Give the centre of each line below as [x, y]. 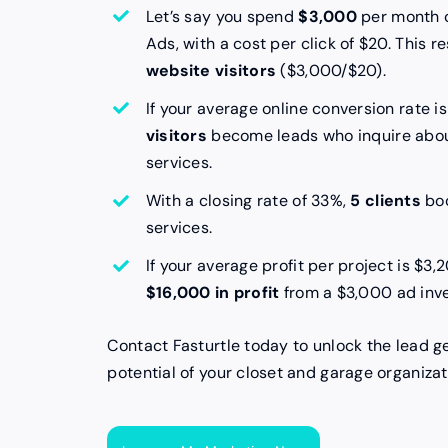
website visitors [211, 70]
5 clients [385, 200]
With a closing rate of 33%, [248, 200]
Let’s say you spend [222, 16]
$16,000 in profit [212, 293]
